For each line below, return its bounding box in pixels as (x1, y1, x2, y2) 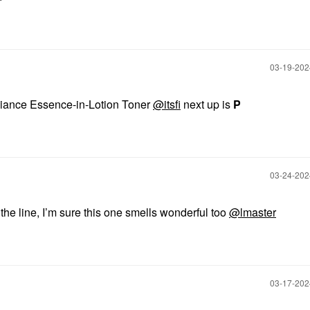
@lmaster (229, 204, 276, 220)
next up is (181, 96, 233, 112)
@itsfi (153, 96, 181, 112)
